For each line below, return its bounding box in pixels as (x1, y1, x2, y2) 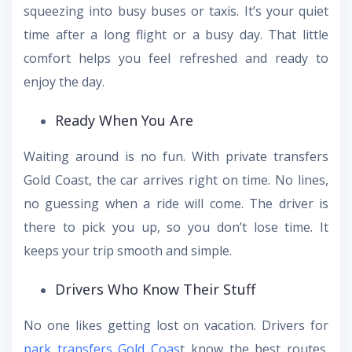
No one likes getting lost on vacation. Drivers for (24, 316, 328, 334)
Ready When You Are (55, 110, 193, 130)
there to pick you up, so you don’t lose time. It (24, 218, 328, 236)
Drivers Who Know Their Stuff (55, 279, 255, 299)
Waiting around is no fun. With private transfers (24, 147, 328, 165)
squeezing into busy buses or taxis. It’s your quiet (24, 2, 328, 20)
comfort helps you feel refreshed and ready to (24, 49, 328, 67)
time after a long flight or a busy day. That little (24, 25, 328, 43)
